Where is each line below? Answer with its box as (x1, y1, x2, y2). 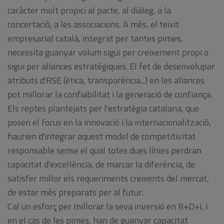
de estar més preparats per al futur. (7, 185, 143, 199)
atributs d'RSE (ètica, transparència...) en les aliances (7, 73, 204, 87)
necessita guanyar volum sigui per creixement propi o (7, 45, 208, 59)
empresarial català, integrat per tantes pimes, (7, 31, 182, 45)
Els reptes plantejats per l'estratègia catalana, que (7, 101, 199, 115)
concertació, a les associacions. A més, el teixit (7, 17, 179, 31)
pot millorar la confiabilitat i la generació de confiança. (7, 87, 212, 101)
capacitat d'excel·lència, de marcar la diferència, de (7, 157, 195, 171)
